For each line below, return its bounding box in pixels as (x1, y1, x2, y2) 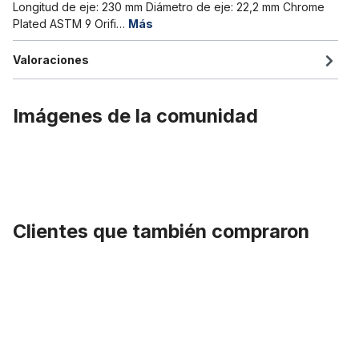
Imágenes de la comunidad (13, 104, 258, 128)
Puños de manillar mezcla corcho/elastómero (12, 278, 250, 292)
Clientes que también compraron (13, 220, 309, 244)
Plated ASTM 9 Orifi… (13, 17, 128, 31)
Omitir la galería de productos (12, 259, 168, 273)
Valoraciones (13, 53, 89, 67)
